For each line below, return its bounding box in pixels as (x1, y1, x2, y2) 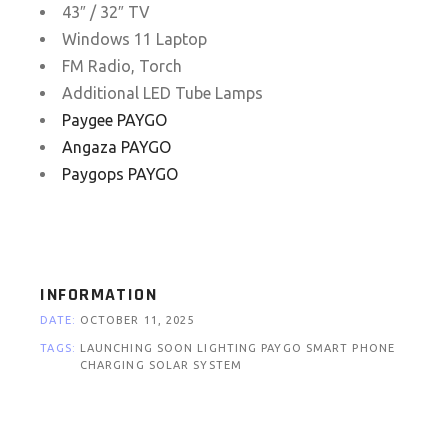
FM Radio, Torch (62, 57, 183, 75)
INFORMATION (40, 283, 158, 306)
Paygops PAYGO (62, 165, 179, 183)
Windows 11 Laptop (62, 30, 208, 48)
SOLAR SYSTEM (148, 359, 242, 371)
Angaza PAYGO (62, 138, 172, 156)
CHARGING (79, 359, 149, 371)
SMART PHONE (305, 342, 395, 354)
